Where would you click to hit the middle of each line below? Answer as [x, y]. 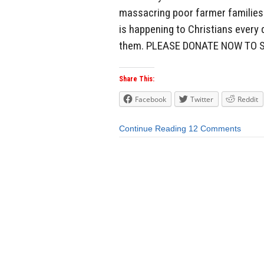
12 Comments [215, 129]
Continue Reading [153, 129]
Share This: [137, 79]
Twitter [202, 100]
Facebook [151, 100]
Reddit [248, 100]
